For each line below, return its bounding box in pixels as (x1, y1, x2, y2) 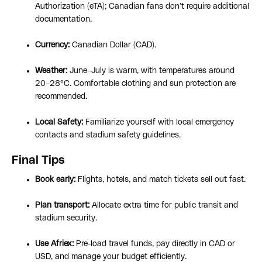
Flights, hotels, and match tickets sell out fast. (75, 175, 246, 184)
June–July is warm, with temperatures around (67, 67, 235, 75)
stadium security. (35, 214, 97, 223)
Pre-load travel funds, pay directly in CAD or (74, 240, 235, 249)
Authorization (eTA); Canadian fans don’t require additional (35, 2, 249, 11)
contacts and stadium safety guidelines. (35, 131, 181, 140)
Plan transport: (35, 201, 89, 210)
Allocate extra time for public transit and (89, 201, 238, 210)
